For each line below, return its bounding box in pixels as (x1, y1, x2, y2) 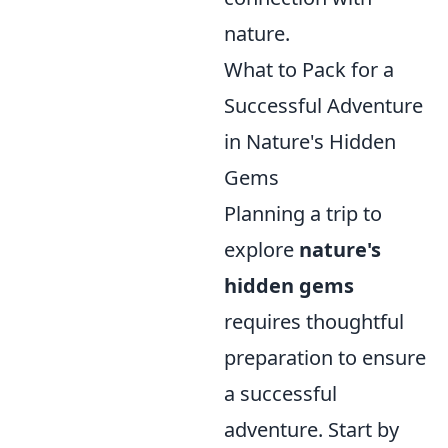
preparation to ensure (224, 344, 426, 371)
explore (224, 236, 299, 263)
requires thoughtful (224, 308, 404, 335)
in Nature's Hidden (224, 128, 396, 155)
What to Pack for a (224, 56, 394, 83)
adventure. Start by (224, 416, 399, 443)
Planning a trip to (224, 200, 382, 227)
